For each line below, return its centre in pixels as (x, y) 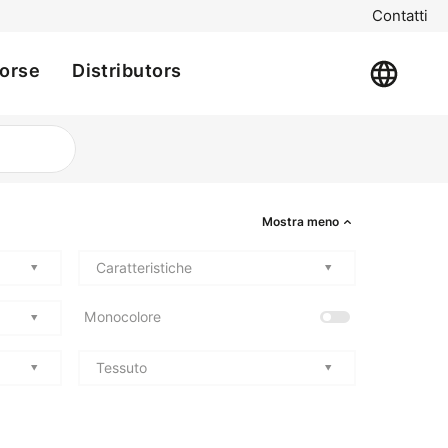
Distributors (127, 70)
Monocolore (122, 317)
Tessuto (121, 367)
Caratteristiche (144, 267)
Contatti (400, 16)
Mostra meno (301, 221)
